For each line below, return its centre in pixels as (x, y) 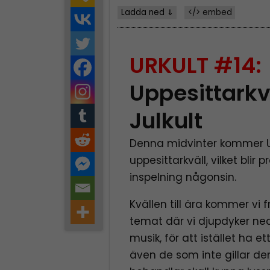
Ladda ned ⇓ (147, 12)
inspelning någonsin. (183, 177)
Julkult (166, 121)
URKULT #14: (196, 66)
